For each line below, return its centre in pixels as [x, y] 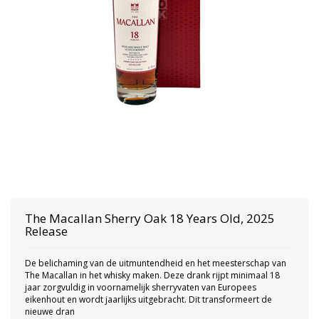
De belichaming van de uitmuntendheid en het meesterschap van [156, 263]
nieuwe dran [50, 312]
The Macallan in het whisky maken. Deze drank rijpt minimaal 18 [152, 275]
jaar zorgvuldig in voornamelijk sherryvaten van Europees [141, 287]
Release [46, 231]
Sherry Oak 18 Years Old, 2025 [190, 218]
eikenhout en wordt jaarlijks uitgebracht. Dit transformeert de [148, 299]
